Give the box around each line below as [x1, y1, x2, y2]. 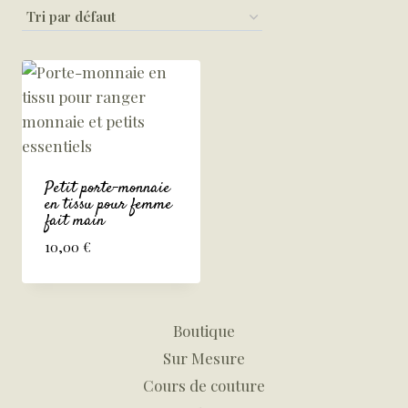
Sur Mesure [163, 348, 245, 369]
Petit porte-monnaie [44, 176, 170, 200]
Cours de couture [143, 375, 265, 396]
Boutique [173, 320, 235, 341]
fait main [44, 209, 105, 233]
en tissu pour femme [44, 192, 172, 217]
